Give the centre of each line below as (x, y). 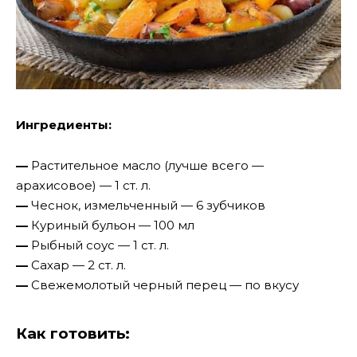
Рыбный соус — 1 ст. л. (100, 245)
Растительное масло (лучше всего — (146, 165)
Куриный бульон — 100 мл (113, 225)
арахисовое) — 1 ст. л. (83, 185)
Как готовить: (73, 334)
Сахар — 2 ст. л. (78, 265)
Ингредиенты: (64, 125)
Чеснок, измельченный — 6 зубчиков (148, 205)
